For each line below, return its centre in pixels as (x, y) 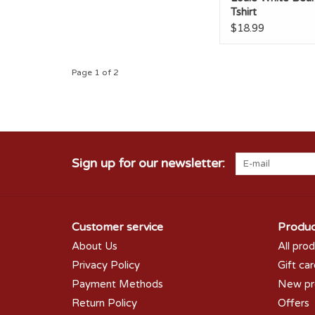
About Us (95, 246)
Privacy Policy (106, 265)
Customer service (117, 227)
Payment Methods (117, 284)
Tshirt (244, 12)
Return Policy (104, 303)
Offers (293, 303)
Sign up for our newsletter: (148, 163)
